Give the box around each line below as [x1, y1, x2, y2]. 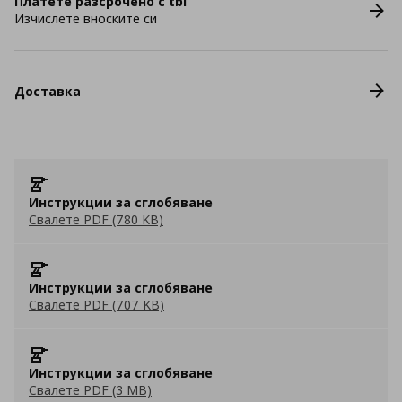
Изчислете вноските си [14, 10, 157, 27]
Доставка [14, 82, 81, 100]
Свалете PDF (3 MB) [29, 381, 152, 398]
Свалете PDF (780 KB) [29, 211, 163, 228]
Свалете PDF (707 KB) [29, 296, 164, 313]
